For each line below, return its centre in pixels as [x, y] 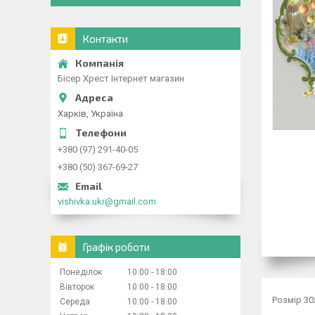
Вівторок [77, 287]
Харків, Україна [90, 113]
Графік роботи [116, 246]
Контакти [105, 39]
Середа [75, 301]
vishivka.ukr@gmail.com [107, 201]
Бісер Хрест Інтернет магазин [121, 78]
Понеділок [81, 272]
